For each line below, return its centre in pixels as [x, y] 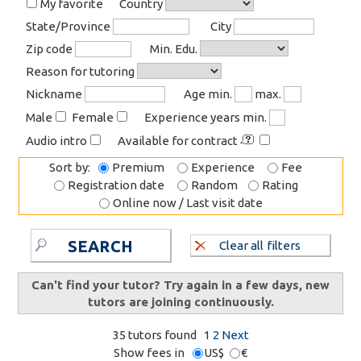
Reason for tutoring [82, 71]
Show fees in [153, 353]
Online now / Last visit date [187, 203]
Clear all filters [260, 245]
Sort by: [73, 167]
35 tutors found [158, 335]
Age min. [210, 94]
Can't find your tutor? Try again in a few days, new [180, 285]
